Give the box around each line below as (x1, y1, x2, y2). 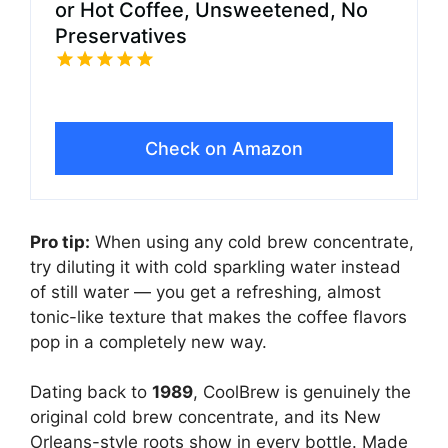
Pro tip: (30, 231, 90, 252)
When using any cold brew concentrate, (90, 231, 414, 252)
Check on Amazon (145, 137, 303, 159)
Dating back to (30, 382, 152, 403)
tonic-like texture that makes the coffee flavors (30, 306, 407, 327)
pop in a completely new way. (30, 331, 267, 352)
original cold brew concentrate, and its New (30, 407, 381, 428)
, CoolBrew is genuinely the (193, 382, 411, 403)
